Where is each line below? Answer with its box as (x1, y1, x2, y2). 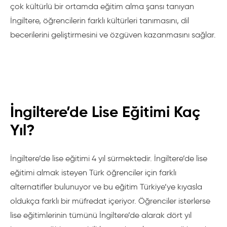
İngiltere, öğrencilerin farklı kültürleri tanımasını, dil (10, 16, 189, 25)
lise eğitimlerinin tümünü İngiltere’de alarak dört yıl (10, 210, 192, 220)
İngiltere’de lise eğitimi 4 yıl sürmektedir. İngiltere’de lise (10, 154, 207, 163)
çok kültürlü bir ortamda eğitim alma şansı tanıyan (10, 2, 194, 11)
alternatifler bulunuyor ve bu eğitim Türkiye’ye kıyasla (10, 182, 202, 192)
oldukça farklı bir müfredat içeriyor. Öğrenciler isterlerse (10, 196, 210, 206)
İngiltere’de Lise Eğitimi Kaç (10, 102, 200, 121)
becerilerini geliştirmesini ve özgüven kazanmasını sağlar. (10, 30, 216, 40)
